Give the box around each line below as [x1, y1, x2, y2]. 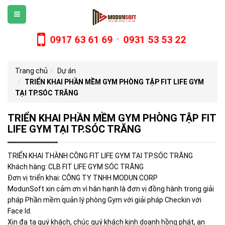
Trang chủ [15, 67, 48, 75]
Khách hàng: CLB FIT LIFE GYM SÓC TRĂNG [8, 163, 144, 171]
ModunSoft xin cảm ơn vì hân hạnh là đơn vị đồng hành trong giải [8, 185, 214, 193]
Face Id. [8, 207, 32, 215]
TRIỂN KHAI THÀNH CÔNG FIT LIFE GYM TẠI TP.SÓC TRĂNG [8, 152, 193, 160]
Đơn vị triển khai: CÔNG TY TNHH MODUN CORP [8, 174, 158, 182]
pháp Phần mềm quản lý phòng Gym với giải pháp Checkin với [8, 196, 201, 204]
